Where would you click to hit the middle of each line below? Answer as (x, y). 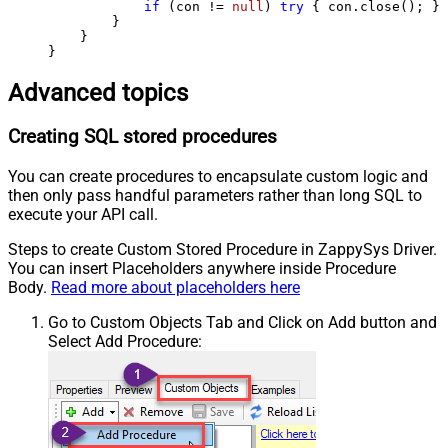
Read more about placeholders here (175, 288)
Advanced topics (98, 92)
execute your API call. (83, 215)
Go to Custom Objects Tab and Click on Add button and (242, 323)
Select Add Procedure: (125, 342)
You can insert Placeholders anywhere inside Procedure (202, 269)
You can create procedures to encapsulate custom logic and (218, 177)
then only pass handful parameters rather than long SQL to (215, 196)
